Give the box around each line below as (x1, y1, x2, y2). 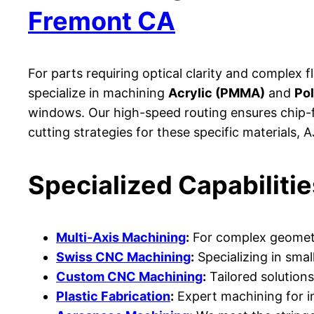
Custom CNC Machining (56, 268, 203, 284)
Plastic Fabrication (56, 288, 170, 303)
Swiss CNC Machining (56, 249, 191, 264)
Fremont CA (28, 5, 175, 36)
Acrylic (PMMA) (168, 85, 265, 100)
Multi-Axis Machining (56, 229, 186, 245)
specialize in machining (28, 85, 168, 100)
